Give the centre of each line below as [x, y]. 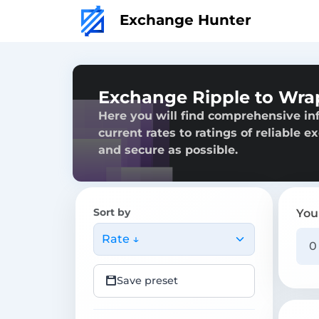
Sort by [112, 212]
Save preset [147, 280]
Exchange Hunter [183, 20]
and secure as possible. [168, 150]
